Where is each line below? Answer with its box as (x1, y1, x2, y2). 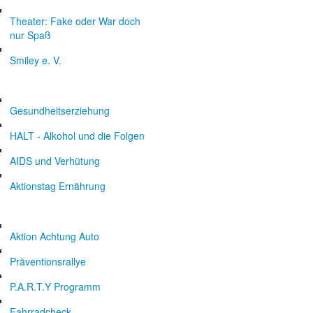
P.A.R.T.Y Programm (10, 279, 101, 293)
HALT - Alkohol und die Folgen (10, 129, 145, 143)
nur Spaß (10, 28, 51, 42)
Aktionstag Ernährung (10, 179, 105, 193)
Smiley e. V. (10, 53, 61, 67)
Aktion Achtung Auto (10, 229, 99, 243)
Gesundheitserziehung (10, 103, 110, 117)
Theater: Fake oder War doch (10, 14, 140, 28)
